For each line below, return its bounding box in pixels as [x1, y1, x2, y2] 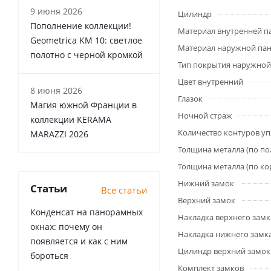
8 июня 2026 [30, 85, 82, 96]
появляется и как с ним [30, 235, 128, 247]
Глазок [178, 93, 203, 104]
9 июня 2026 [30, 5, 82, 17]
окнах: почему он [30, 221, 102, 232]
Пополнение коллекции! [30, 20, 131, 31]
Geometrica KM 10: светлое [30, 34, 142, 46]
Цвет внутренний [178, 76, 243, 87]
